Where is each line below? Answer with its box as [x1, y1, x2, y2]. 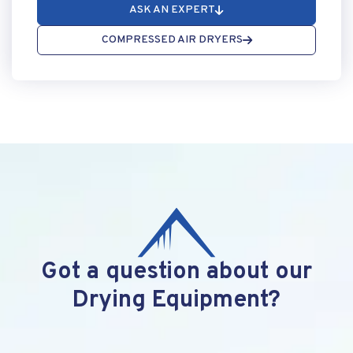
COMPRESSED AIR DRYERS [101, 33, 243, 46]
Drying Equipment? [72, 286, 281, 315]
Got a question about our [41, 258, 312, 287]
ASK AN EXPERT [129, 3, 215, 17]
